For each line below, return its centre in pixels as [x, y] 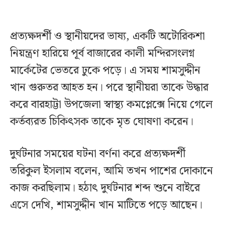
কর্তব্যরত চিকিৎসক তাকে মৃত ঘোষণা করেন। [102, 122]
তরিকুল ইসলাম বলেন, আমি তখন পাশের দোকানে [111, 171]
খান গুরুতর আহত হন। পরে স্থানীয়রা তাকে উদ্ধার [109, 88]
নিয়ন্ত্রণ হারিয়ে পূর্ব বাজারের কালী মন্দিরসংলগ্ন [102, 54]
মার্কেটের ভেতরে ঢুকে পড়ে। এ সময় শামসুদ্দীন [105, 71]
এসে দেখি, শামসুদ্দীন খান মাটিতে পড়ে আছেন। [106, 205]
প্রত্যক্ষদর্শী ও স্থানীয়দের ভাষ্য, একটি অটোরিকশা [107, 37]
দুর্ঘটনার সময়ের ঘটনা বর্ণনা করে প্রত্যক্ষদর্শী [98, 154]
